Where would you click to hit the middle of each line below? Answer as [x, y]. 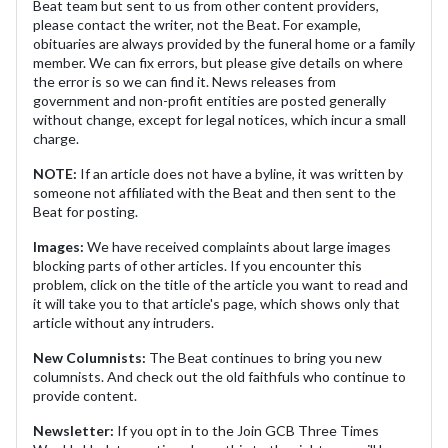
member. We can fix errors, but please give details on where [218, 62]
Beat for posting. [85, 211]
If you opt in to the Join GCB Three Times [246, 430]
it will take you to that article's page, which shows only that [216, 303]
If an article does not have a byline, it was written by [241, 173]
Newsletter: [73, 430]
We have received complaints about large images [237, 246]
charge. [56, 138]
